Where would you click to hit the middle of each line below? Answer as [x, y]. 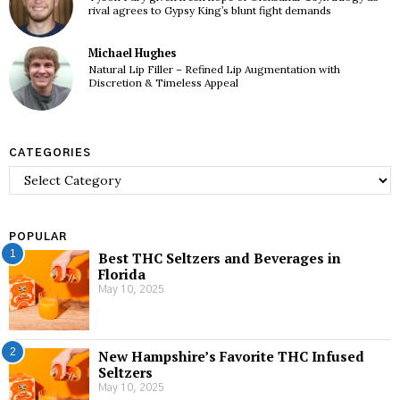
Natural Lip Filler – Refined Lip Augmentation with [214, 70]
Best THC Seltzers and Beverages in [220, 258]
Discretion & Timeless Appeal [163, 83]
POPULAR [38, 236]
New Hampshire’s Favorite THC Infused [231, 356]
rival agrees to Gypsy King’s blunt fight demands [209, 10]
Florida [122, 274]
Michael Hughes [132, 53]
